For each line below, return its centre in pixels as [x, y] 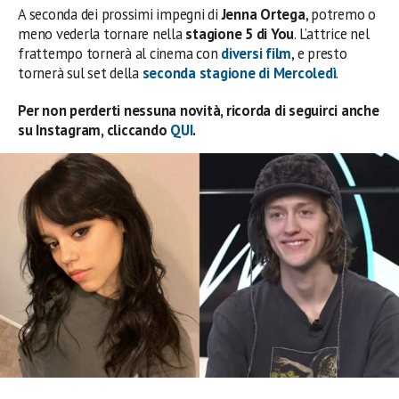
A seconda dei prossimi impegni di [120, 14]
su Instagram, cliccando [94, 130]
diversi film [256, 53]
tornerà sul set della [80, 73]
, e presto [319, 53]
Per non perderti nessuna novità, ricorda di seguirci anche [199, 110]
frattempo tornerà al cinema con [120, 53]
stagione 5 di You [240, 34]
